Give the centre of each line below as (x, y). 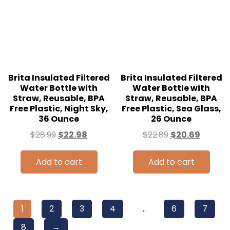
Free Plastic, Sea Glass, (171, 108)
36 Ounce (59, 119)
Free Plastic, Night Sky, (59, 108)
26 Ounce (171, 119)
